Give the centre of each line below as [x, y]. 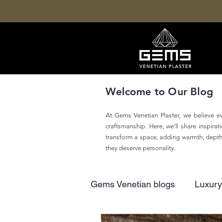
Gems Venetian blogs [133, 184]
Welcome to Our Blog [159, 91]
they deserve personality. [140, 148]
